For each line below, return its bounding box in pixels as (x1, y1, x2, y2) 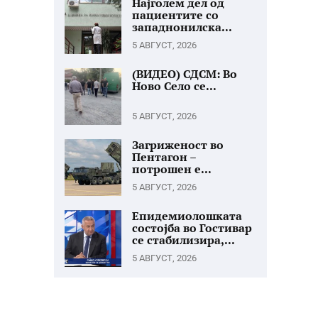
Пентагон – (132, 149, 196, 165)
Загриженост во (132, 137, 224, 153)
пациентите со (132, 7, 219, 23)
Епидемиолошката (132, 208, 242, 224)
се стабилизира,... (132, 232, 235, 248)
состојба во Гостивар (132, 220, 252, 236)
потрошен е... (132, 161, 212, 177)
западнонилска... (132, 19, 232, 35)
